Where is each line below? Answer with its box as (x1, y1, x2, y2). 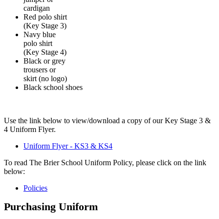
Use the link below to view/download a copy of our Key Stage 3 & (4, 116, 211, 125)
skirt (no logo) (23, 74, 67, 83)
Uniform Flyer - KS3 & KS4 (23, 141, 112, 150)
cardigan (23, 3, 50, 12)
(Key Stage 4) (23, 47, 66, 56)
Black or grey (23, 56, 66, 65)
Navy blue (23, 30, 56, 39)
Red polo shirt (23, 12, 67, 21)
